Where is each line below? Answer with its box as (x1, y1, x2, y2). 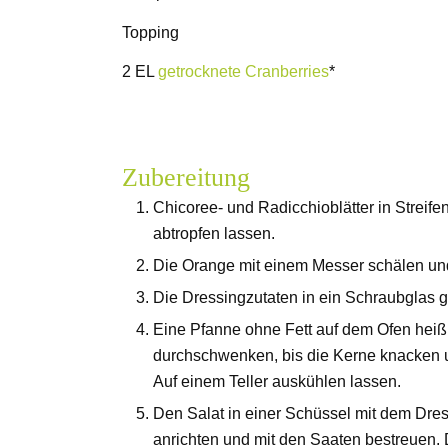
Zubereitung (122, 163, 250, 193)
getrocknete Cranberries (158, 63, 329, 81)
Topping (122, 23, 179, 41)
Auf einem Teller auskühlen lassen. (153, 373, 401, 391)
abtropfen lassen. (153, 225, 275, 243)
